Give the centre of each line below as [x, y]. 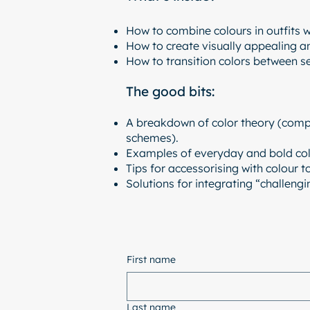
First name [151, 259]
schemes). [152, 138]
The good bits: [170, 91]
